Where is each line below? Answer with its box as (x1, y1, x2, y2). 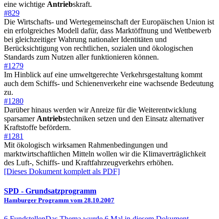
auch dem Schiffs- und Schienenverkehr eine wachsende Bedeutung (4, 79, 214, 88)
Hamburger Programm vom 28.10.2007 (4, 196, 114, 204)
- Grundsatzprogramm (19, 186, 96, 195)
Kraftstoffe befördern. (4, 123, 71, 132)
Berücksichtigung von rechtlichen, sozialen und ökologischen (4, 44, 193, 53)
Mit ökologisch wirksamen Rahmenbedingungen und (4, 141, 168, 150)
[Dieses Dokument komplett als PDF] (4, 167, 120, 176)
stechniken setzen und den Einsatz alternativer (63, 114, 204, 123)
